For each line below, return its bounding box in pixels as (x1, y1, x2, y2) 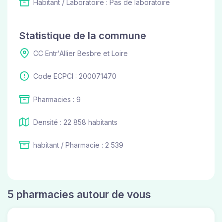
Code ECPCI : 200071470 (33, 72, 116, 81)
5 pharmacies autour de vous (7, 188, 151, 201)
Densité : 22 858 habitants (33, 117, 117, 126)
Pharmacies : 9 (33, 95, 81, 104)
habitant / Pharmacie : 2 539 (33, 141, 123, 150)
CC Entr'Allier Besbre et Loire (33, 49, 128, 57)
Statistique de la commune (19, 29, 146, 42)
